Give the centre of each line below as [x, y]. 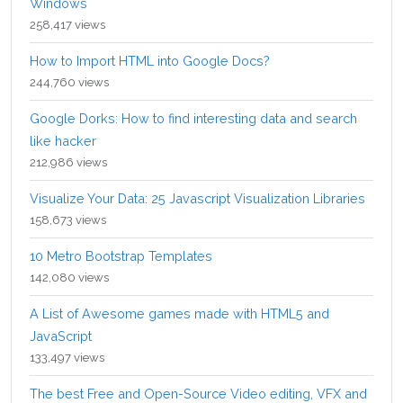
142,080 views [69, 277]
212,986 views [68, 162]
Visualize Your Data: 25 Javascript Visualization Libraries [197, 198]
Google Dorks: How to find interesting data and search [193, 118]
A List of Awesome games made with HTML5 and [179, 313]
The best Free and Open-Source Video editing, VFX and [198, 393]
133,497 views [67, 357]
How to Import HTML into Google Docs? [150, 60]
